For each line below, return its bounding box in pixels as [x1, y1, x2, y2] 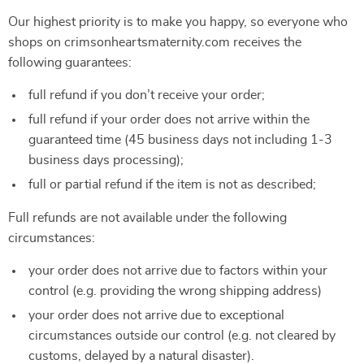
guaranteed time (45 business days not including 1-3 [28, 133, 332, 146]
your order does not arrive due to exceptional [28, 309, 284, 322]
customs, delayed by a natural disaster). [28, 349, 254, 362]
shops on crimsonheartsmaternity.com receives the [8, 36, 301, 49]
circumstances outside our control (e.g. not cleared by [28, 329, 336, 342]
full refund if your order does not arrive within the [28, 113, 310, 126]
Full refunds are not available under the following [8, 211, 287, 224]
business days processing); [28, 154, 184, 167]
